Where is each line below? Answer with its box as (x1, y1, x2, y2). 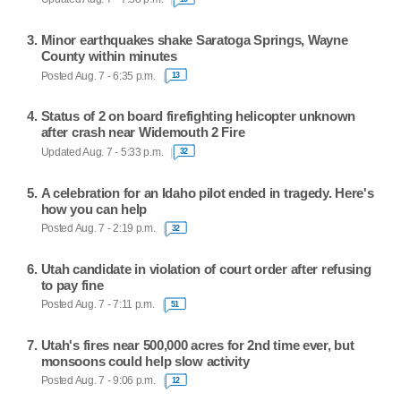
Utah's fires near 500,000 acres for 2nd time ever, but (40, 337, 354, 353)
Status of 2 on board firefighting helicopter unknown (40, 108, 356, 124)
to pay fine (40, 277, 104, 293)
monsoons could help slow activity (40, 353, 250, 369)
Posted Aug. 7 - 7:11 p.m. (40, 299, 155, 311)
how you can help (40, 200, 148, 217)
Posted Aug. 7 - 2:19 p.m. (40, 223, 156, 235)
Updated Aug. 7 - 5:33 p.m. (40, 146, 164, 158)
